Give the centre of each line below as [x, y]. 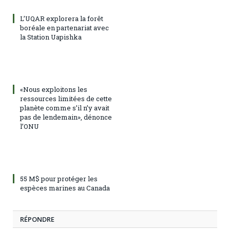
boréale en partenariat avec [64, 27]
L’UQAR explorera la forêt [62, 18]
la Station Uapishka [51, 37]
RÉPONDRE [37, 219]
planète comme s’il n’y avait [65, 108]
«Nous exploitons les [54, 89]
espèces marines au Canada [65, 188]
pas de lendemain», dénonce [66, 117]
